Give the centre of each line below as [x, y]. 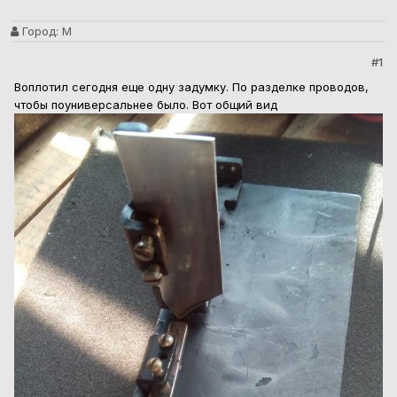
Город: [39, 31]
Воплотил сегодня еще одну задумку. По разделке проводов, [191, 87]
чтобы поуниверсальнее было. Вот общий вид [146, 105]
